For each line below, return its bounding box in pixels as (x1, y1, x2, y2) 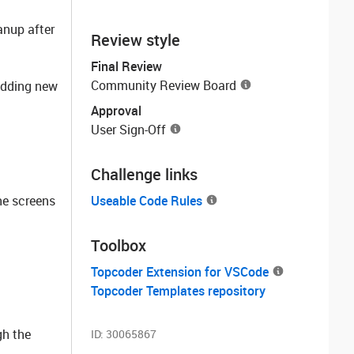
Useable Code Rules (91, 192, 202, 209)
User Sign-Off (91, 121, 166, 138)
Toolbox (91, 235, 146, 256)
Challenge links (91, 164, 198, 185)
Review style (91, 29, 180, 51)
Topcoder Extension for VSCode (91, 263, 269, 281)
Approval (91, 102, 141, 119)
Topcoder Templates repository (91, 282, 265, 299)
